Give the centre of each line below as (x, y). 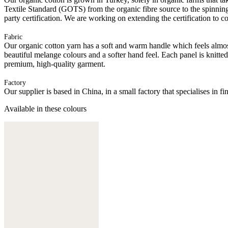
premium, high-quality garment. (55, 64)
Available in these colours (45, 108)
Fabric (13, 37)
